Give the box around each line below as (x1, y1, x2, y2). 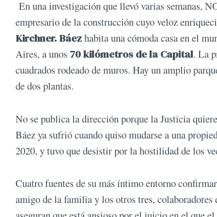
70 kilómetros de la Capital (67, 47, 193, 62)
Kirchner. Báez (15, 31, 82, 46)
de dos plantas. (15, 79, 77, 93)
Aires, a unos (15, 47, 67, 61)
